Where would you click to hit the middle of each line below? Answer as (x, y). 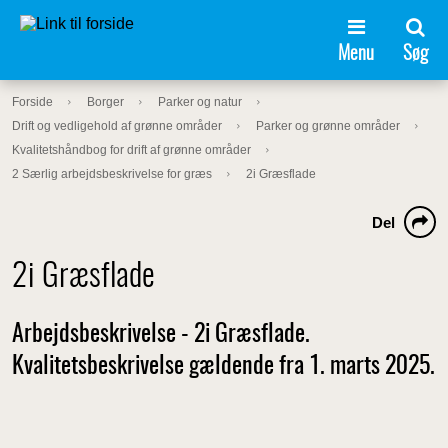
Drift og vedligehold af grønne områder (117, 126)
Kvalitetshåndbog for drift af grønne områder (131, 150)
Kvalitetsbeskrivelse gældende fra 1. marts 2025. (223, 367)
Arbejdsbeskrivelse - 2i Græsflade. (161, 335)
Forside (32, 102)
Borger (105, 102)
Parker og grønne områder (328, 126)
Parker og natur (200, 102)
